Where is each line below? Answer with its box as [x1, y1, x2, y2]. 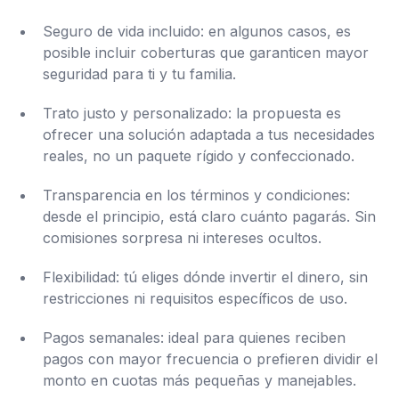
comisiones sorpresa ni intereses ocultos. [43, 229, 322, 247]
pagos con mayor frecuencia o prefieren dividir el [43, 350, 378, 368]
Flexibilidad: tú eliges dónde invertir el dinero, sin [43, 268, 368, 286]
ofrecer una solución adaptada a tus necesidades [43, 126, 375, 143]
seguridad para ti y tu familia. [43, 65, 236, 83]
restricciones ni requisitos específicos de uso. [43, 289, 347, 307]
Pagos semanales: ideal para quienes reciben [43, 329, 346, 346]
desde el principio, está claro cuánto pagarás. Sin [43, 208, 376, 225]
